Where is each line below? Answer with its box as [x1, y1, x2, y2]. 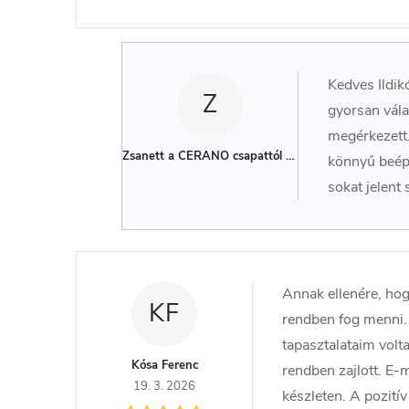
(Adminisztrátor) [286, 148, 377, 164]
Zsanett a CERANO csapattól [122, 148, 282, 164]
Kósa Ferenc [131, 357, 198, 373]
